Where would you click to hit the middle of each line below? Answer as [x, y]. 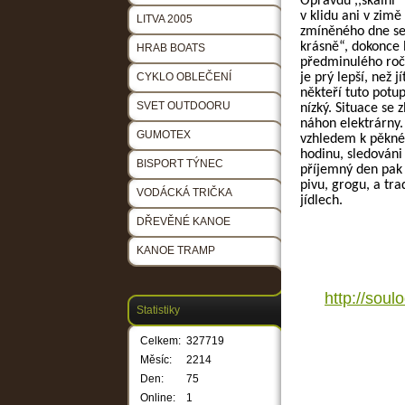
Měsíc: [156, 360]
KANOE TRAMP [176, 251]
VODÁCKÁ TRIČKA [184, 193]
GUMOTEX [164, 135]
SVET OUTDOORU [184, 106]
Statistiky [158, 311]
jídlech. [321, 201]
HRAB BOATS [171, 48]
